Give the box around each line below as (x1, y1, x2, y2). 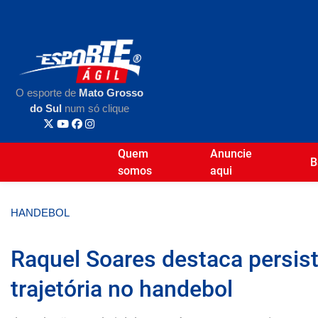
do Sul (30, 102, 62, 115)
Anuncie (209, 146, 252, 160)
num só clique (62, 102, 129, 115)
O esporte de (16, 87, 79, 99)
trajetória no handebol (11, 275, 233, 302)
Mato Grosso (79, 87, 143, 99)
